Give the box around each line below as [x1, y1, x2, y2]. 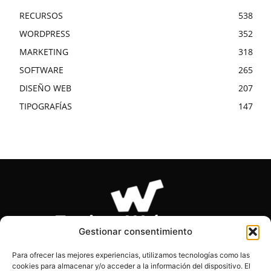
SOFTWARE [19, 64, 64, 76]
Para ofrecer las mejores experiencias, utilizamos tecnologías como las [12, 250, 250, 260]
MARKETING [19, 45, 68, 57]
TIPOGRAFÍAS [19, 100, 72, 112]
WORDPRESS [19, 27, 70, 39]
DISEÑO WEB [19, 82, 71, 94]
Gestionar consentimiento [79, 226, 192, 237]
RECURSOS [19, 9, 63, 21]
